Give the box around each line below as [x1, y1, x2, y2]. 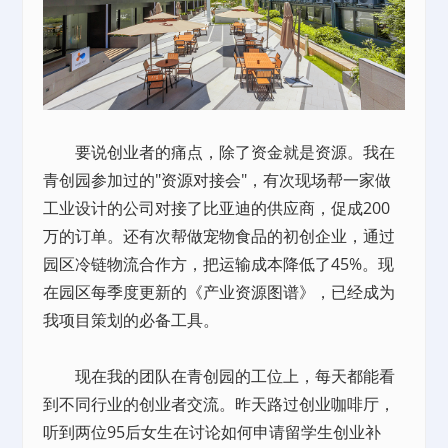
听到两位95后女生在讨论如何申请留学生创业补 [43, 420, 382, 443]
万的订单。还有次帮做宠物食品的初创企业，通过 [43, 224, 396, 247]
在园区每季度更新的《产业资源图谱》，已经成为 [43, 280, 396, 303]
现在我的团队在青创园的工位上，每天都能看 [43, 364, 396, 387]
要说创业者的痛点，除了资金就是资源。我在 [43, 140, 396, 163]
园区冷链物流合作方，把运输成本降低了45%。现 [43, 252, 395, 275]
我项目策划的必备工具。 [43, 308, 220, 331]
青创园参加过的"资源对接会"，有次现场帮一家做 [43, 168, 392, 191]
